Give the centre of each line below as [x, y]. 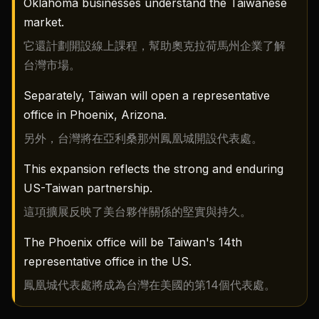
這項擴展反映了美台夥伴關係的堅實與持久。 [137, 212]
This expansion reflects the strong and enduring [153, 169]
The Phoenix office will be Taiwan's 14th [133, 242]
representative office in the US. [108, 262]
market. [44, 22]
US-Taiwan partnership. [88, 188]
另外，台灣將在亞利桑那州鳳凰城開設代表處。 [143, 138]
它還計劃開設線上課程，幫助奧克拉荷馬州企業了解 [155, 46]
